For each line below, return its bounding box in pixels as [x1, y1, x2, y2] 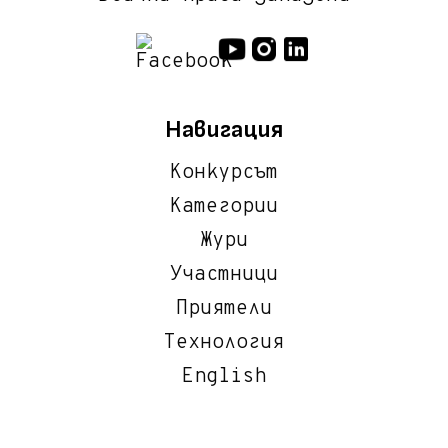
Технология [164, 330, 284, 357]
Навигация [165, 115, 283, 145]
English [182, 364, 266, 391]
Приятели [176, 296, 272, 323]
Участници [170, 262, 278, 289]
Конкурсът [170, 160, 278, 187]
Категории [170, 194, 278, 221]
